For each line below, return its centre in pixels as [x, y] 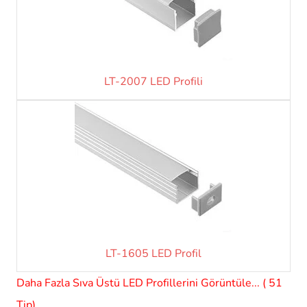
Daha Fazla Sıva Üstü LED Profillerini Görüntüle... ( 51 [149, 283]
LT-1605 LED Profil [153, 253]
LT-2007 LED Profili [153, 81]
